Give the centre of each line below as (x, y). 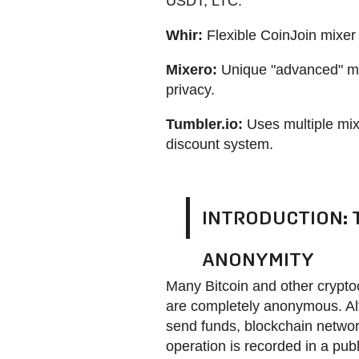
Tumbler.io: (204, 124)
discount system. (220, 144)
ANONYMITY (258, 259)
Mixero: (192, 70)
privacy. (190, 90)
